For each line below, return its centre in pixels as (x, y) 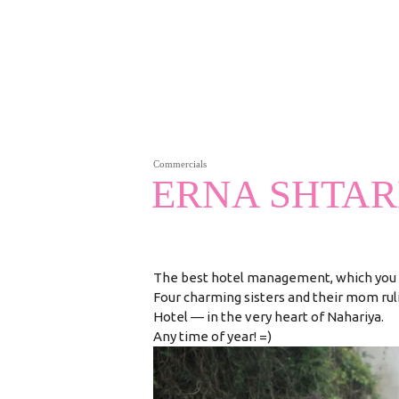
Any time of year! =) (212, 336)
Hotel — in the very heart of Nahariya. (269, 317)
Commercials (180, 164)
